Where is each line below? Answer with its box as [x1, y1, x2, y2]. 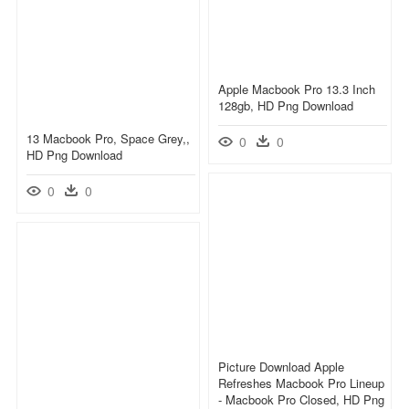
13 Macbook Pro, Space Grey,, [26, 129, 190, 147]
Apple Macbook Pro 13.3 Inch [218, 79, 375, 98]
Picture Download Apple [218, 357, 344, 375]
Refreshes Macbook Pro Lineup [218, 373, 384, 392]
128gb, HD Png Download [218, 96, 353, 114]
